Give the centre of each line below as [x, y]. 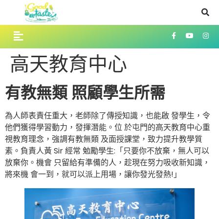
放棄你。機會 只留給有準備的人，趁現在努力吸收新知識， [108, 162]
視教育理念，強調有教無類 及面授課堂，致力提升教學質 [104, 139]
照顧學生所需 [118, 92]
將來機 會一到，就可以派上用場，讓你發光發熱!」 [93, 174]
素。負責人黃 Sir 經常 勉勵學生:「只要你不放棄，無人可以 [107, 151]
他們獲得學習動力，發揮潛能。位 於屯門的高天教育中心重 [108, 127]
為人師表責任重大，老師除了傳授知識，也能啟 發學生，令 [108, 115]
